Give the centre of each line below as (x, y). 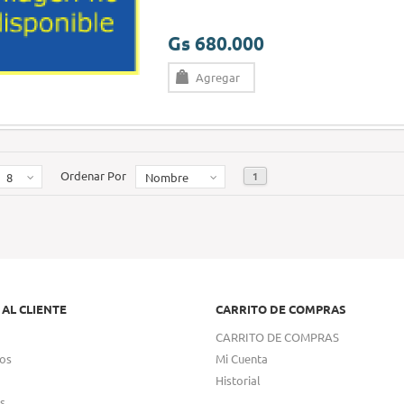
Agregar (218, 77)
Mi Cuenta (242, 358)
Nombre (167, 177)
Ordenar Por (93, 175)
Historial (238, 380)
